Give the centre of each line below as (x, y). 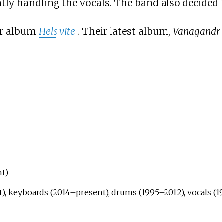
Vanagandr (196, 31)
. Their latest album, (125, 31)
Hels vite (57, 31)
